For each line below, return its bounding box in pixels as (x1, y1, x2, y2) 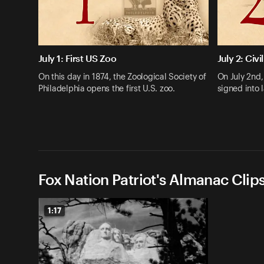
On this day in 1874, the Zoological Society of (38, 72, 206, 81)
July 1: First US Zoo (38, 52, 117, 64)
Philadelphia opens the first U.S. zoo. (38, 84, 175, 93)
